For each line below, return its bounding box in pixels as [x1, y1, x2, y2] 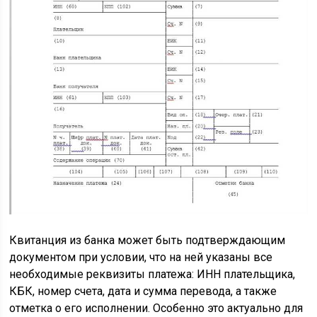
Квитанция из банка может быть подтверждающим [9, 233, 286, 247]
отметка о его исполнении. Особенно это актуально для [9, 301, 304, 315]
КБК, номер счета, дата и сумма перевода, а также [9, 284, 277, 298]
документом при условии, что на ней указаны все [9, 250, 273, 264]
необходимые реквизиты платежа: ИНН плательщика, [9, 267, 296, 281]
